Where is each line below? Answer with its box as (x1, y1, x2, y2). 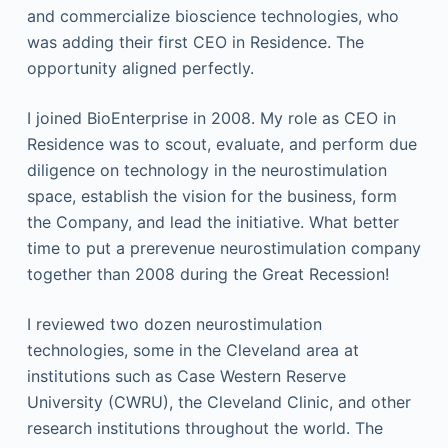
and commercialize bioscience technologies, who (26, 6, 399, 26)
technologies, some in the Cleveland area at (26, 340, 359, 360)
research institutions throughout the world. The (26, 418, 383, 438)
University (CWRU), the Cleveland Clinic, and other (26, 392, 411, 412)
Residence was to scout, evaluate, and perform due (26, 134, 417, 154)
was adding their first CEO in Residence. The (26, 32, 364, 52)
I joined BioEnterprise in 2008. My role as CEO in (26, 108, 396, 128)
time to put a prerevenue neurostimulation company (26, 238, 421, 258)
